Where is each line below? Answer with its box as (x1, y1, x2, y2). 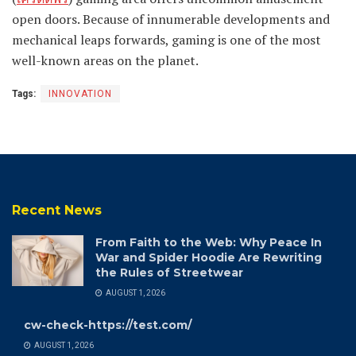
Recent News (12, 202, 102, 218)
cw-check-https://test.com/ (24, 317, 192, 332)
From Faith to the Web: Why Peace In (95, 234, 322, 250)
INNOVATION (48, 87, 112, 99)
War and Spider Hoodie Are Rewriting (95, 250, 322, 265)
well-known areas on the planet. (12, 51, 199, 69)
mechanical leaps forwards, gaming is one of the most (12, 30, 321, 48)
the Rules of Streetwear (95, 265, 243, 280)
